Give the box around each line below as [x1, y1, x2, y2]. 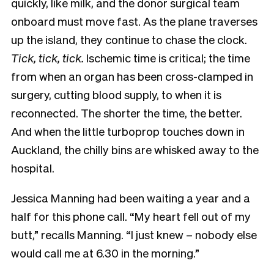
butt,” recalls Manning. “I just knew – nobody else [11, 226, 257, 242]
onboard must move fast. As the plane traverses [11, 13, 257, 28]
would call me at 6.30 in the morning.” [11, 245, 202, 260]
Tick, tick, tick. [11, 50, 86, 65]
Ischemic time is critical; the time [86, 50, 250, 65]
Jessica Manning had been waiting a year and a [11, 190, 250, 205]
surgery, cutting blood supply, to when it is [11, 86, 221, 102]
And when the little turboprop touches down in [11, 123, 245, 138]
